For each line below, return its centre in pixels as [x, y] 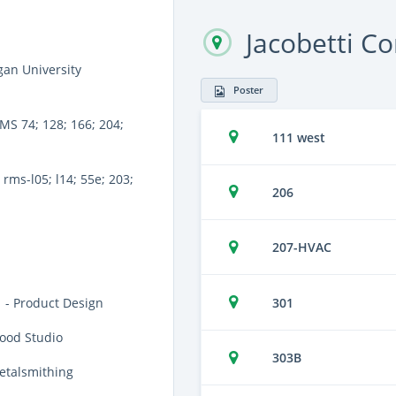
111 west [299, 137]
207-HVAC [302, 247]
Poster [248, 90]
